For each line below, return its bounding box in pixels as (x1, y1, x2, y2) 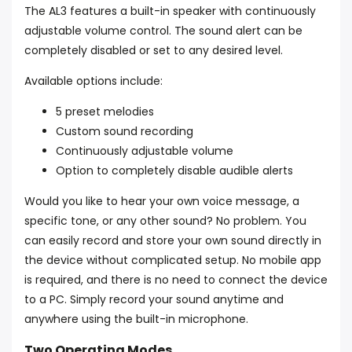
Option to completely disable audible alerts (56, 163, 293, 178)
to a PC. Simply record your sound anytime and (24, 291, 284, 307)
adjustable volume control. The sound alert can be (24, 23, 302, 38)
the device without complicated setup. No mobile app (24, 252, 321, 268)
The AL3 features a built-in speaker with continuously (24, 3, 316, 19)
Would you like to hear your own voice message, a (24, 193, 299, 209)
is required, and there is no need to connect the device (24, 272, 328, 288)
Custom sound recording (56, 123, 193, 139)
